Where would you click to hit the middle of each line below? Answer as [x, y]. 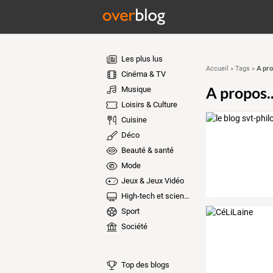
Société [133, 226]
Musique [135, 89]
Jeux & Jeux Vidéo [151, 181]
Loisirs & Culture [148, 105]
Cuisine [133, 120]
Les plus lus [141, 59]
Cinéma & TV [142, 74]
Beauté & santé [146, 150]
